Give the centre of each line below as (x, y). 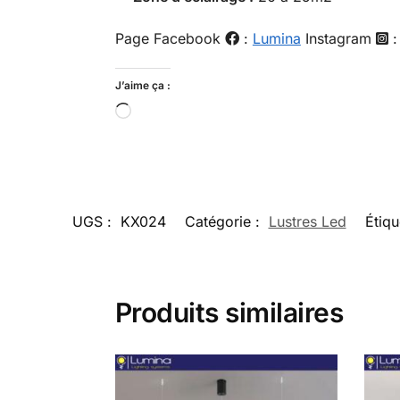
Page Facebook (170, 39)
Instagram (338, 39)
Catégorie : (224, 221)
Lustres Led (307, 221)
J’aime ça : (142, 85)
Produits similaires (229, 312)
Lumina (276, 39)
